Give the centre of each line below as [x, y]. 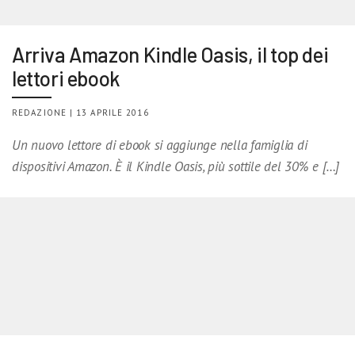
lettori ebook [66, 78]
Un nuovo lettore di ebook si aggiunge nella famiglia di [160, 145]
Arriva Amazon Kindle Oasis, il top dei [170, 55]
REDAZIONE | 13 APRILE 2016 [80, 113]
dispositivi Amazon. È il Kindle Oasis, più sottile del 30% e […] [176, 167]
